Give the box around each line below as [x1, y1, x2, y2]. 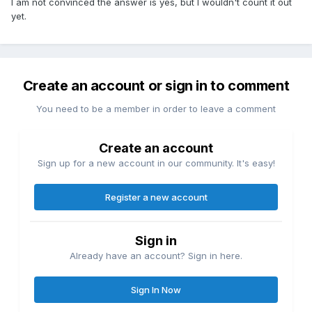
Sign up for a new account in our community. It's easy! [37, 157, 275, 169]
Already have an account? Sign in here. [70, 250, 242, 262]
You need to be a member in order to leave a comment [36, 103, 276, 115]
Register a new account [104, 192, 208, 203]
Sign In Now [131, 284, 181, 296]
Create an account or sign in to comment [22, 77, 290, 95]
